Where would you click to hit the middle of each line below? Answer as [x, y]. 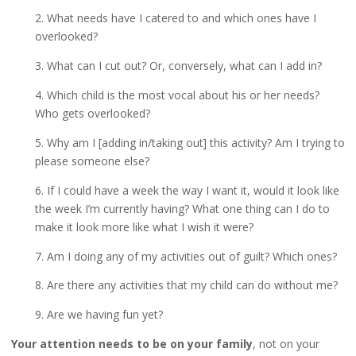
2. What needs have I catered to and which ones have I [175, 17]
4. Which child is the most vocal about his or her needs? [177, 95]
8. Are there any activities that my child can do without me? [186, 285]
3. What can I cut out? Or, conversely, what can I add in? [178, 65]
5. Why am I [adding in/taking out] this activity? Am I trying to [190, 142]
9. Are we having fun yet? [99, 315]
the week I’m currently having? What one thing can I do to [182, 208]
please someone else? [92, 161]
